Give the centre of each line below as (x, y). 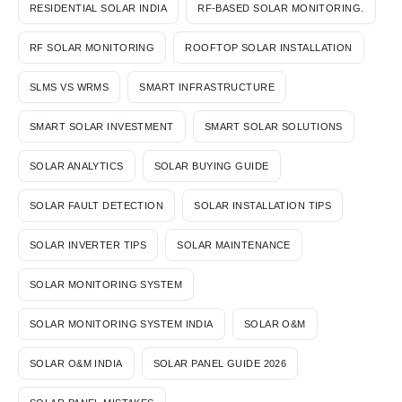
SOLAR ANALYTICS (77, 166)
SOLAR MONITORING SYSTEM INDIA (122, 323)
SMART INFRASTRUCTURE (207, 87)
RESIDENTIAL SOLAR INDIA (99, 8)
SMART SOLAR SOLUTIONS (273, 126)
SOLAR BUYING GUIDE (211, 166)
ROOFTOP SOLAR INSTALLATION (269, 47)
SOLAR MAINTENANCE (234, 245)
